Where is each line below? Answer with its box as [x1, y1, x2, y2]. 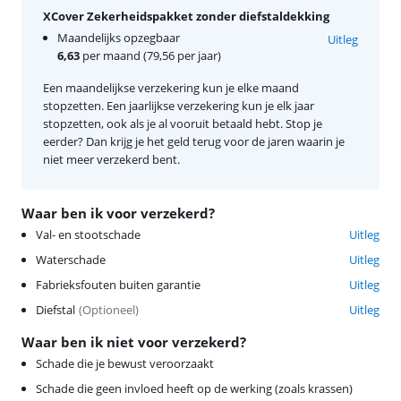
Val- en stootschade [36, 226, 141, 243]
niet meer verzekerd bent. [43, 150, 180, 167]
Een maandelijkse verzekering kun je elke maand [43, 79, 299, 96]
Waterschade [36, 251, 106, 268]
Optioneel [82, 301, 135, 318]
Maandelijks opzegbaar [57, 29, 180, 46]
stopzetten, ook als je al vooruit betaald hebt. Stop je [43, 115, 322, 132]
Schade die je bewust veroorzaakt [36, 354, 214, 371]
